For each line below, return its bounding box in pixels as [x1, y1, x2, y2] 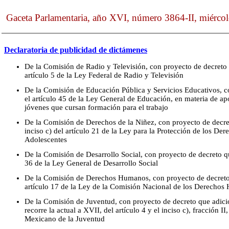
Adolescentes [25, 135, 67, 144]
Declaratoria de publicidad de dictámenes [4, 45, 147, 55]
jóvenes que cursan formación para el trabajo [25, 103, 168, 111]
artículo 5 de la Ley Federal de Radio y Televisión [25, 71, 184, 79]
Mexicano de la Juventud [25, 214, 105, 223]
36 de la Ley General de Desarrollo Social [25, 158, 158, 167]
